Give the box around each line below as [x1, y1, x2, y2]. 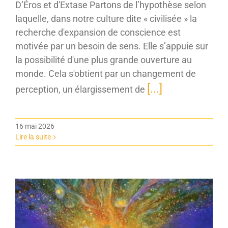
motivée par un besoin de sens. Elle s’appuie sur [15, 40, 208, 51]
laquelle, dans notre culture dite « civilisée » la [15, 13, 197, 24]
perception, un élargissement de [15, 83, 147, 95]
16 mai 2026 [15, 122, 54, 130]
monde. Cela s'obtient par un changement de [15, 68, 196, 79]
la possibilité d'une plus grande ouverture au [15, 54, 192, 65]
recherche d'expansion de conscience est [15, 26, 181, 38]
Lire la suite [15, 132, 51, 141]
